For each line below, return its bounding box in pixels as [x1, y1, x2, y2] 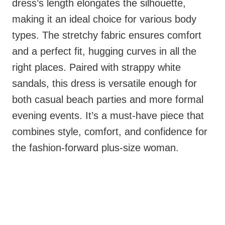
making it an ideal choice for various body [12, 14, 196, 25]
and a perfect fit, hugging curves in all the [12, 46, 196, 57]
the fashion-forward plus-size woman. [12, 142, 179, 154]
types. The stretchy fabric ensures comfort [12, 30, 201, 41]
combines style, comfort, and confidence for [12, 126, 207, 138]
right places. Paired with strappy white [12, 62, 181, 73]
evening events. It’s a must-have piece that [12, 110, 204, 122]
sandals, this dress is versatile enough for [12, 78, 197, 89]
